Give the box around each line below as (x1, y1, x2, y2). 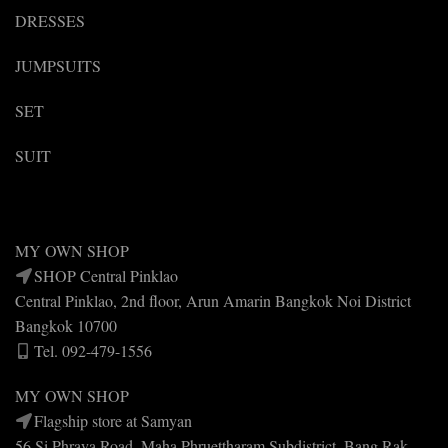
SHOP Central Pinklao (34, 264, 178, 286)
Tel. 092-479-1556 (34, 339, 152, 361)
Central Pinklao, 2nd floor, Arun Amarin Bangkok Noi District (15, 289, 411, 311)
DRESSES (15, 9, 85, 31)
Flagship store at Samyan (34, 409, 192, 431)
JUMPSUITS (15, 54, 101, 76)
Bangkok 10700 (15, 314, 117, 336)
